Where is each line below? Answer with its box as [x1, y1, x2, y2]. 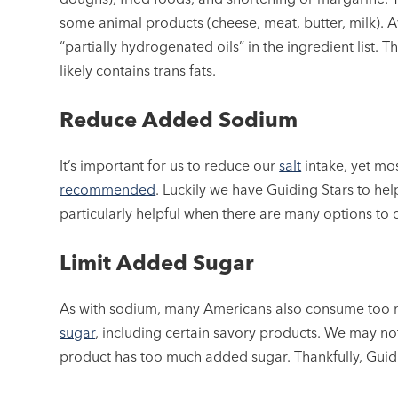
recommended [60, 180, 156, 199]
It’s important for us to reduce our [60, 156, 280, 175]
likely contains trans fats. [60, 61, 217, 80]
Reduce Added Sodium [60, 107, 298, 133]
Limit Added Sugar [60, 250, 255, 276]
